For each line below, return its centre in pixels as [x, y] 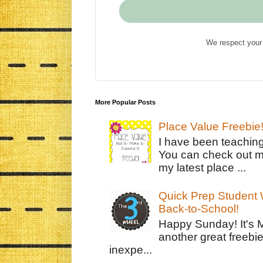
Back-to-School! [199, 209]
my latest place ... [203, 167]
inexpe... [130, 249]
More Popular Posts [125, 102]
